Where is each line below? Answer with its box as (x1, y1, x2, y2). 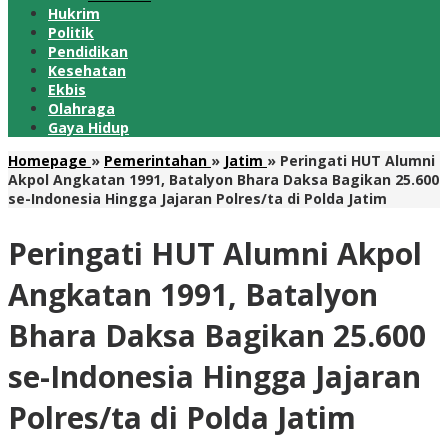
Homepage (8, 151, 87, 170)
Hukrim (48, 4, 100, 23)
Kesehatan (48, 61, 126, 80)
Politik (48, 23, 94, 42)
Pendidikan (48, 42, 128, 61)
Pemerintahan (104, 151, 207, 170)
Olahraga (48, 99, 115, 118)
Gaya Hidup (48, 118, 129, 137)
